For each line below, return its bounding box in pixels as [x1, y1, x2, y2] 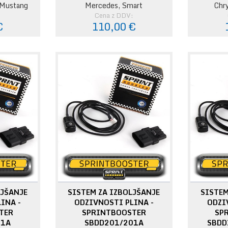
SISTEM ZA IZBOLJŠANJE [68, 186, 160, 198]
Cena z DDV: [94, 9, 133, 21]
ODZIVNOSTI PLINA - [74, 196, 154, 209]
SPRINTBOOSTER [81, 207, 146, 219]
